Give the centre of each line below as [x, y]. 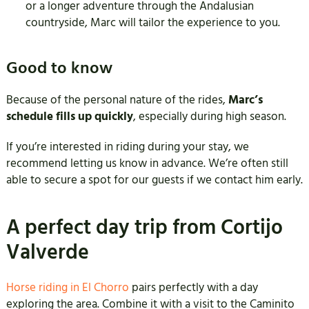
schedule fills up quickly [69, 117]
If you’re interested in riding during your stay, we [127, 147]
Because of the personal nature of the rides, [117, 100]
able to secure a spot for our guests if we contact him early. [154, 180]
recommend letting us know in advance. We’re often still [147, 164]
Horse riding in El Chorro [69, 288]
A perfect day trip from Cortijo [144, 228]
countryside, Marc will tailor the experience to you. [152, 23]
